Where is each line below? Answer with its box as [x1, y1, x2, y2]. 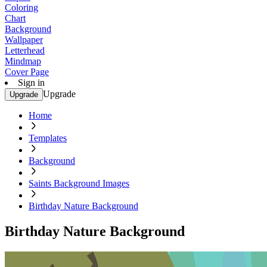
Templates [29, 133, 67, 143]
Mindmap [5, 56, 41, 66]
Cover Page [5, 67, 49, 77]
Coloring [5, 2, 38, 13]
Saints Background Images [29, 178, 129, 188]
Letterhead [5, 45, 45, 55]
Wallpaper [5, 35, 43, 45]
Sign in [18, 77, 45, 88]
